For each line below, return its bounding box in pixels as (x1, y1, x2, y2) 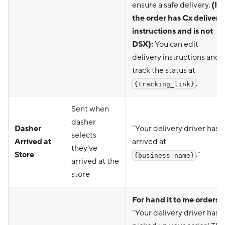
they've (71, 143, 97, 153)
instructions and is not (132, 26, 213, 36)
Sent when (71, 103, 109, 114)
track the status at (132, 65, 195, 75)
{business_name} (134, 151, 194, 159)
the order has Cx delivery (132, 13, 223, 23)
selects (71, 130, 96, 140)
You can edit (153, 39, 198, 49)
